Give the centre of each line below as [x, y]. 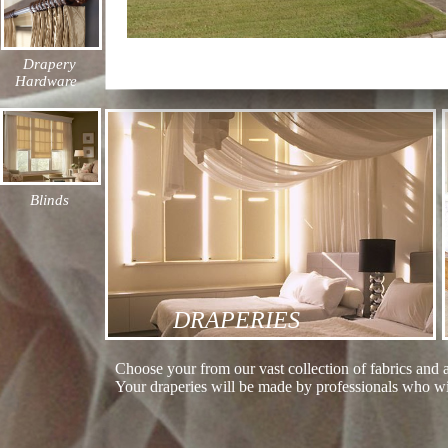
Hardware [46, 81]
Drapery [45, 64]
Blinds [49, 200]
